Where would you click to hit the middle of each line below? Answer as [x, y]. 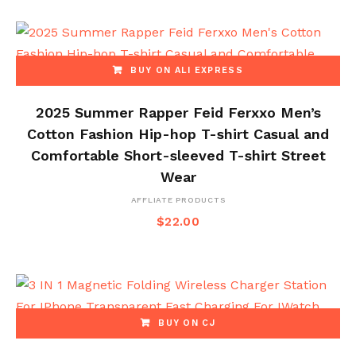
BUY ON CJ [187, 323]
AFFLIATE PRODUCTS [178, 200]
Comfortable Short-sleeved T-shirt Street [178, 156]
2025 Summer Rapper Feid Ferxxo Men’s [178, 113]
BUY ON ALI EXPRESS [187, 71]
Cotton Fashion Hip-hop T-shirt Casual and [178, 134]
